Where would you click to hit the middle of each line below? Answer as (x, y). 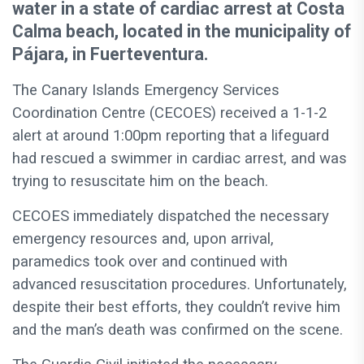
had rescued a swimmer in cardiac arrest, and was (180, 159)
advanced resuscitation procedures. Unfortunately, (180, 285)
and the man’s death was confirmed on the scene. (178, 330)
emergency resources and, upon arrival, (143, 239)
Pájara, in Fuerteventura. (110, 54)
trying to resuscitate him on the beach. (140, 182)
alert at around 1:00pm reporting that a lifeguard (171, 136)
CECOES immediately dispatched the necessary (171, 217)
